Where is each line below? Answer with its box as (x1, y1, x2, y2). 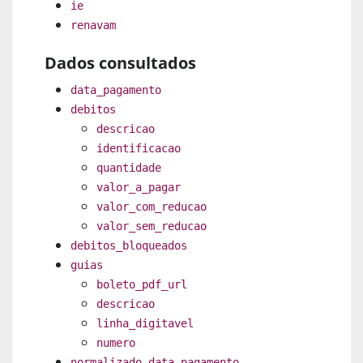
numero (96, 335, 135, 349)
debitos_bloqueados (70, 238, 187, 252)
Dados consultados (45, 51, 196, 74)
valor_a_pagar (96, 180, 181, 194)
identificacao (96, 141, 181, 155)
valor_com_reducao (96, 199, 207, 213)
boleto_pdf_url (96, 277, 187, 291)
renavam (70, 18, 116, 32)
